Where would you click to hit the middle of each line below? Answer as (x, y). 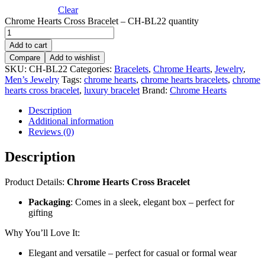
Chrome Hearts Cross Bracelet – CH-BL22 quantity (102, 21)
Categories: (92, 69)
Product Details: (36, 182)
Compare (25, 58)
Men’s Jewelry (32, 80)
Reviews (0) (51, 132)
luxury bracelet (112, 91)
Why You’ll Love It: (42, 233)
